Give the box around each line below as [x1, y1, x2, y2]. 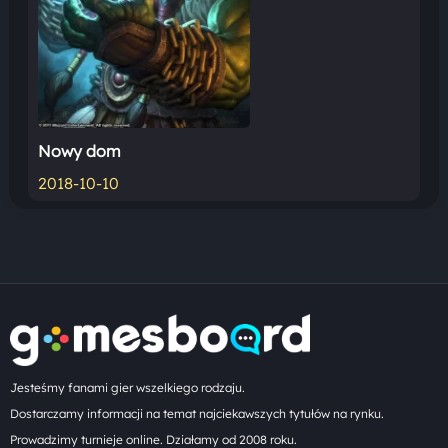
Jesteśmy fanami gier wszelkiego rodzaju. [10, 380, 245, 396]
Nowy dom [37, 140, 121, 161]
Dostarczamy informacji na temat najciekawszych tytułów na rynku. [10, 406, 384, 422]
